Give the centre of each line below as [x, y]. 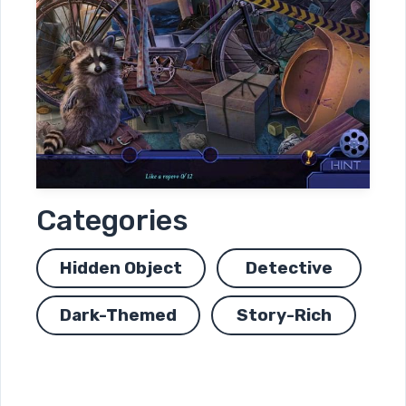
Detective [289, 269]
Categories [112, 221]
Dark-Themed [118, 316]
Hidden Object [121, 269]
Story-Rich [284, 316]
